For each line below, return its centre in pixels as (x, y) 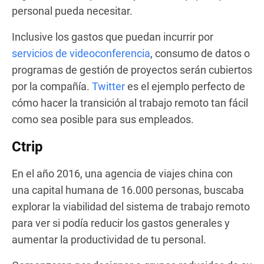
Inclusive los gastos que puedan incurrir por (113, 37)
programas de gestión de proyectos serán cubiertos (132, 70)
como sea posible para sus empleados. (103, 119)
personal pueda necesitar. (72, 11)
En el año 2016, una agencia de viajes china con (122, 173)
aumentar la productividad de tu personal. (109, 239)
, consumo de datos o (200, 53)
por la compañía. (52, 86)
